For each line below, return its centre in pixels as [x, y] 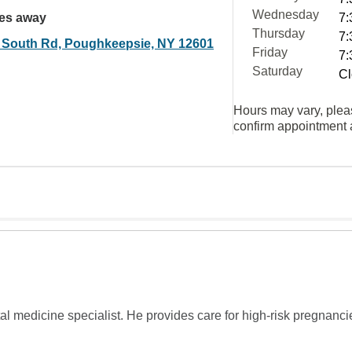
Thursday [279, 33]
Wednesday [286, 15]
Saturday [277, 71]
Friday [270, 52]
